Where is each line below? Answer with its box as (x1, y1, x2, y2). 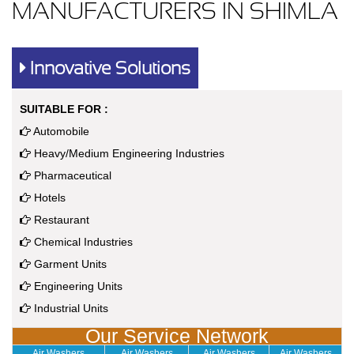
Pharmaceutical (31, 169, 111, 183)
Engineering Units (31, 280, 122, 293)
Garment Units (31, 258, 107, 271)
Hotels (31, 191, 66, 205)
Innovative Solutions (26, 58, 190, 79)
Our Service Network (85, 325, 269, 348)
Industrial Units (31, 302, 108, 315)
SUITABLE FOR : (20, 103, 108, 116)
